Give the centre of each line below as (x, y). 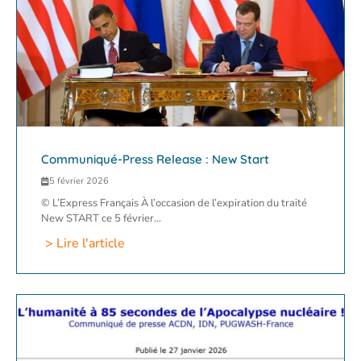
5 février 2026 (79, 181)
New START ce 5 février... (101, 219)
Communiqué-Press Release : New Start (155, 160)
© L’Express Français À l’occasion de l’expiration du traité (174, 203)
